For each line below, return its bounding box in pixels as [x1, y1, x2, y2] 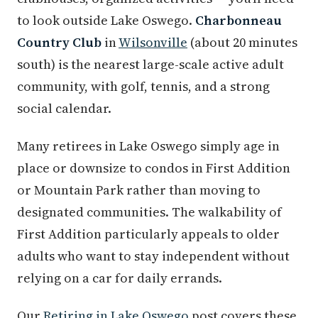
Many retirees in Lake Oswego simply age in [17, 137, 280, 155]
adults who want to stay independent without [17, 247, 290, 265]
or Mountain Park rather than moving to [17, 181, 261, 199]
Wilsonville [119, 33, 187, 52]
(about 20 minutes [187, 33, 297, 52]
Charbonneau [195, 11, 282, 30]
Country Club [17, 33, 102, 52]
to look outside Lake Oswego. [17, 11, 195, 30]
